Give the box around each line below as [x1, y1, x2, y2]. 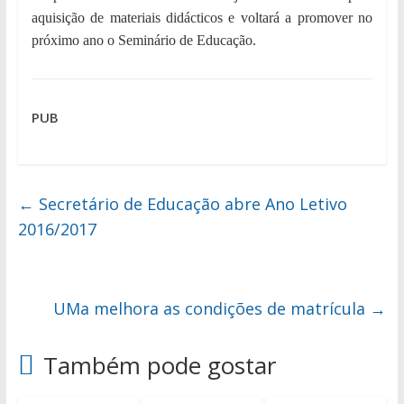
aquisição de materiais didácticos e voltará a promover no [31, 10, 373, 26]
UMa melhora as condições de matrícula [53, 298, 371, 320]
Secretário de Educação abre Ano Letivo [33, 193, 347, 216]
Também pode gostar [42, 349, 276, 382]
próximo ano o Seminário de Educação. [31, 32, 256, 49]
